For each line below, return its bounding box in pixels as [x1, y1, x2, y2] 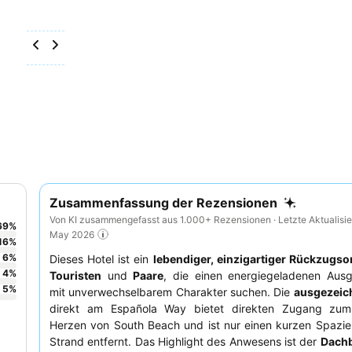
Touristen [49, 269, 101, 283]
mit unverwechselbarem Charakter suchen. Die [49, 285, 294, 299]
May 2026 [49, 228, 94, 240]
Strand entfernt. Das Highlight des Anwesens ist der [49, 335, 321, 349]
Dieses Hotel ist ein [49, 252, 153, 266]
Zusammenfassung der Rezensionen [49, 195, 277, 211]
